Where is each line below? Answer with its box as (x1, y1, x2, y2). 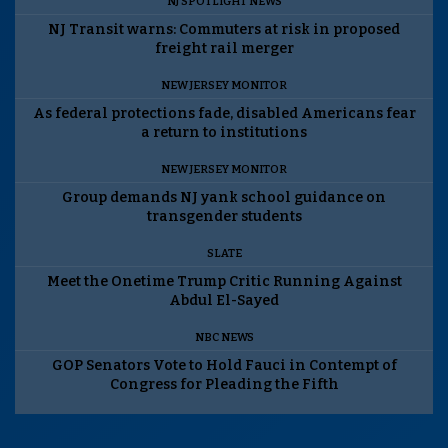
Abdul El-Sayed (169, 291, 279, 309)
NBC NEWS (194, 330, 254, 344)
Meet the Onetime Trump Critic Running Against (46, 272, 402, 290)
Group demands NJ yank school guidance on (62, 188, 386, 206)
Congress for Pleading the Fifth (109, 375, 339, 393)
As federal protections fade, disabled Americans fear (32, 104, 416, 122)
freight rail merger (154, 39, 294, 57)
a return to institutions (141, 123, 307, 141)
